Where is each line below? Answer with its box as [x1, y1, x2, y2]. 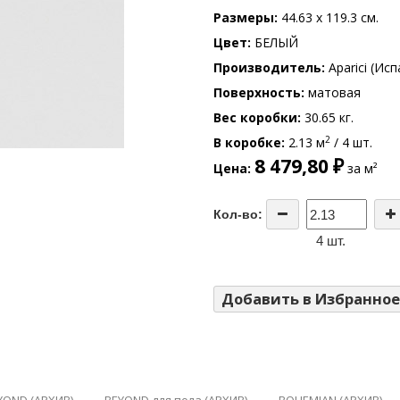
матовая [304, 84, 361, 101]
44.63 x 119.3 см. [278, 9, 379, 26]
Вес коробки [213, 109, 297, 126]
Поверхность [213, 84, 301, 101]
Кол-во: [213, 207, 262, 221]
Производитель [213, 59, 321, 76]
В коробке [213, 134, 281, 151]
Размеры [213, 9, 274, 26]
